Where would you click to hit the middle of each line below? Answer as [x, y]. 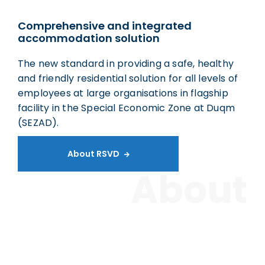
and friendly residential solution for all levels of [128, 79]
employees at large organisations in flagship [123, 93]
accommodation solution [89, 38]
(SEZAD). [38, 123]
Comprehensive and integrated [105, 26]
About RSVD [93, 154]
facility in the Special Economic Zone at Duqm [127, 108]
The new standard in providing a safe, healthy [126, 64]
